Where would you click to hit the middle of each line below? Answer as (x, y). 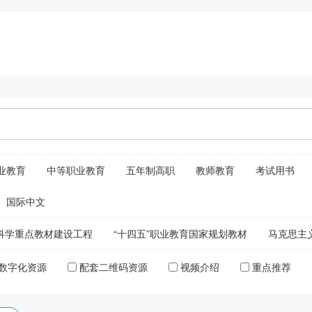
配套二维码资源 (114, 267)
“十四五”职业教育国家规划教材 (181, 234)
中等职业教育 (76, 170)
